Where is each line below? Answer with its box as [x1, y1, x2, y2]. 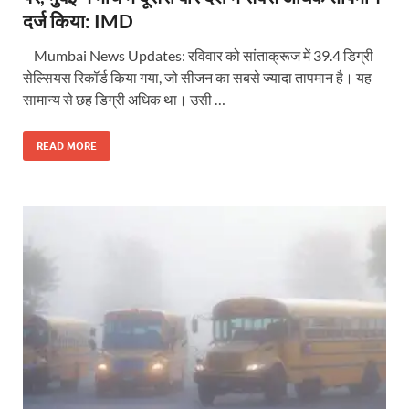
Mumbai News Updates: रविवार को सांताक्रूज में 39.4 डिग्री [23, 46, 373, 64]
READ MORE [37, 139, 97, 152]
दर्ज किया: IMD [23, 8, 133, 32]
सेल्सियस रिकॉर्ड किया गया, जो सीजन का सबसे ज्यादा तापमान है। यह [23, 68, 372, 86]
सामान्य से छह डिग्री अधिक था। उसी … [23, 89, 225, 108]
